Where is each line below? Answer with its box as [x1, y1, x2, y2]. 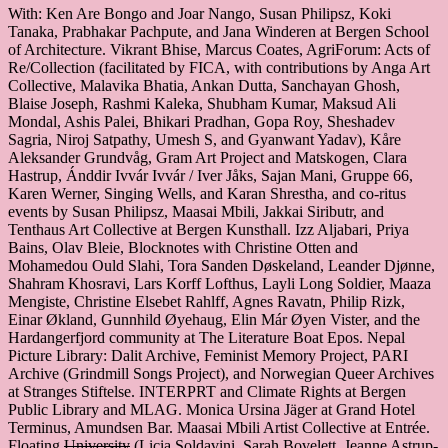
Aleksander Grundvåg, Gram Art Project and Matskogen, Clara [8, 149, 407, 167]
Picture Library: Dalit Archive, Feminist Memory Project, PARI [8, 347, 408, 365]
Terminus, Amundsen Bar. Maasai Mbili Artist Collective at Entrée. [8, 419, 430, 437]
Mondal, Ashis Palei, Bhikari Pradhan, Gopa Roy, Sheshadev [8, 113, 395, 131]
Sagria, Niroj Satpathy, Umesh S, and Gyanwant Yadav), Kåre [8, 131, 401, 149]
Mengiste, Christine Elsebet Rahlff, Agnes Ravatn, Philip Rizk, [8, 293, 405, 311]
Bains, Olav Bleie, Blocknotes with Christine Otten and [8, 239, 358, 257]
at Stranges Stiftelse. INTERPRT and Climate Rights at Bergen [8, 383, 406, 401]
